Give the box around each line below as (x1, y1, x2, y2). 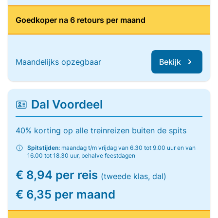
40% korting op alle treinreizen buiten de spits (16, 126, 186, 135)
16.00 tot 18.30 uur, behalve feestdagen (27, 152, 135, 159)
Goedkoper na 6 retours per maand (16, 15, 145, 25)
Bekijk (159, 57, 181, 67)
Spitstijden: (27, 144, 60, 151)
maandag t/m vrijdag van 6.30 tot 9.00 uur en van (60, 144, 196, 151)
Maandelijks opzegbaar (16, 57, 101, 67)
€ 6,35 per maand (16, 187, 115, 201)
